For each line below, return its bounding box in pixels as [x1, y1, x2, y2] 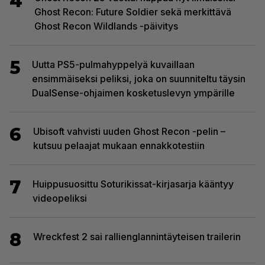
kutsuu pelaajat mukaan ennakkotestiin [33, 139, 205, 151]
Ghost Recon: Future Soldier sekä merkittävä [34, 5, 231, 18]
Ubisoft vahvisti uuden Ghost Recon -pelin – [33, 125, 225, 137]
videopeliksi [33, 192, 87, 204]
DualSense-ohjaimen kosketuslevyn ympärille [32, 86, 235, 99]
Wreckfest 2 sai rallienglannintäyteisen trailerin [33, 230, 241, 243]
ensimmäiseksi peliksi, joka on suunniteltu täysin [32, 72, 245, 85]
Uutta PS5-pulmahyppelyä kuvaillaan [32, 58, 195, 70]
